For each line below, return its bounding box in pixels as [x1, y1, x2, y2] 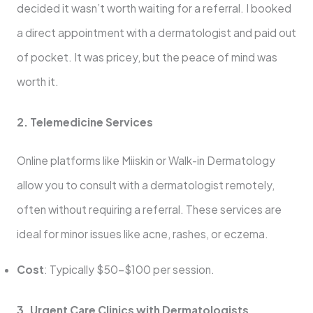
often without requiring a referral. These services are [16, 203, 282, 217]
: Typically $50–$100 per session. [43, 262, 214, 276]
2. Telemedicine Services [16, 115, 153, 129]
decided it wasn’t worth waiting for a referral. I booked [16, 1, 291, 15]
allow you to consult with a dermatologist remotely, [16, 178, 275, 192]
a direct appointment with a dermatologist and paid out [16, 26, 296, 40]
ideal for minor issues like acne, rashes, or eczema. [16, 227, 268, 241]
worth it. [16, 75, 59, 89]
